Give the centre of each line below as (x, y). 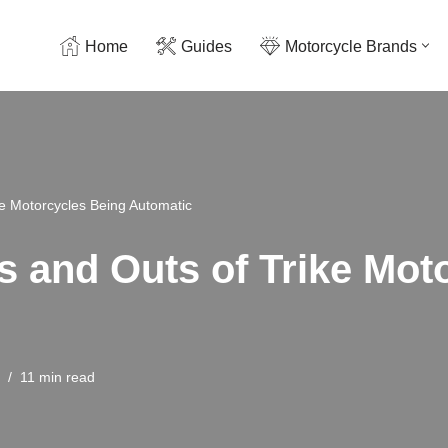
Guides (206, 46)
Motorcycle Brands (351, 46)
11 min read (57, 376)
